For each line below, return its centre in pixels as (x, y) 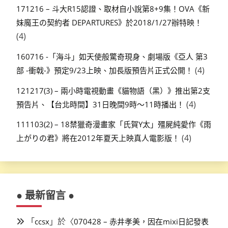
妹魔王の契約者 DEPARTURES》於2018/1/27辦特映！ (109, 23)
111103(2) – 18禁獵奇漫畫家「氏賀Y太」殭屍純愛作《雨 (114, 124)
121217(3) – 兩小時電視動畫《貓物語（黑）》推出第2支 (113, 90)
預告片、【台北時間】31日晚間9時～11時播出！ (100, 104)
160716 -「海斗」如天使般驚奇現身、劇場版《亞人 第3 (112, 56)
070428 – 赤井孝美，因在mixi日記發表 (141, 222)
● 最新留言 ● (45, 195)
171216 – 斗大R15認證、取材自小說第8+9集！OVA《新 (113, 9)
